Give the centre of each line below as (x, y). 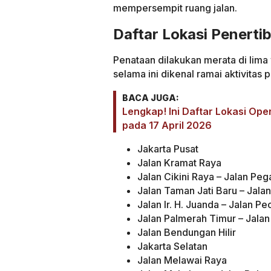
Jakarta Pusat (168, 149)
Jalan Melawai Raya (182, 260)
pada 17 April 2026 (167, 125)
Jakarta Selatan (172, 246)
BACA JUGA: (151, 97)
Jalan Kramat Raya (179, 162)
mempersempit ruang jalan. (175, 8)
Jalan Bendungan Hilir (187, 232)
